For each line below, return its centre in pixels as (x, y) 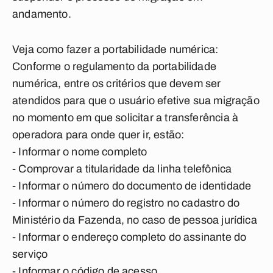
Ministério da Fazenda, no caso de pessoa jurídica (135, 220)
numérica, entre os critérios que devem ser (117, 83)
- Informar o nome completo (80, 152)
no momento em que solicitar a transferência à (126, 118)
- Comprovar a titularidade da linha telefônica (122, 169)
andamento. (42, 14)
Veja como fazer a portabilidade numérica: (115, 49)
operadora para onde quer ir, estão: (98, 135)
